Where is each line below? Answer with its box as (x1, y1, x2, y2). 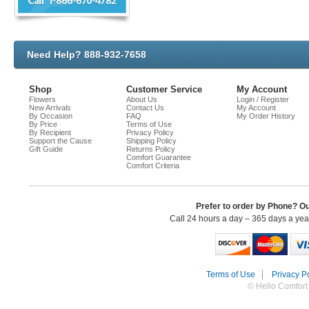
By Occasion (29, 112, 72, 120)
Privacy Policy (126, 128, 174, 137)
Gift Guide (29, 145, 63, 153)
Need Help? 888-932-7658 (27, 49, 146, 60)
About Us (126, 95, 157, 103)
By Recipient (29, 128, 71, 137)
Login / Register (237, 95, 289, 103)
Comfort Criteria (126, 161, 179, 170)
